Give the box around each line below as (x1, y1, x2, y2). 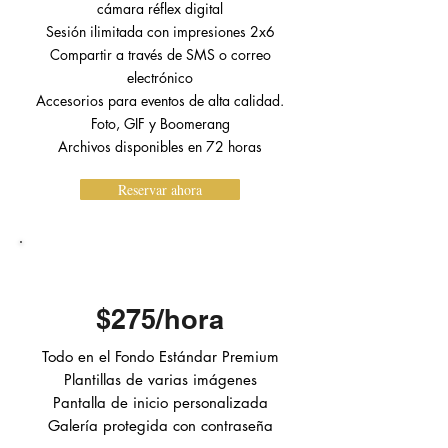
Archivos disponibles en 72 (58, 137, 228, 156)
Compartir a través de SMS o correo (49, 45, 271, 64)
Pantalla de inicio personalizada (52, 393, 268, 412)
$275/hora (96, 303, 224, 335)
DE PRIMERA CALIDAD (51, 261, 269, 285)
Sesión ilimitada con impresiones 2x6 (45, 22, 275, 41)
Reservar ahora (118, 180, 202, 199)
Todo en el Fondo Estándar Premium (41, 347, 279, 366)
